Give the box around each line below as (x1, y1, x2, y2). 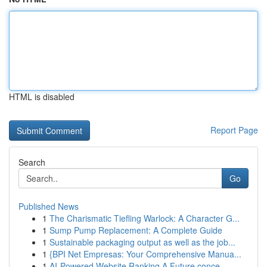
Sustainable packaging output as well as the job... (49, 236, 235, 248)
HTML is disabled (9, 91, 74, 103)
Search (18, 156, 45, 168)
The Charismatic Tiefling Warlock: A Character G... (49, 212, 240, 224)
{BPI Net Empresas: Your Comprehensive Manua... (49, 248, 241, 260)
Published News (18, 200, 79, 212)
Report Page (210, 124, 258, 136)
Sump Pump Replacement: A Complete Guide (49, 224, 222, 236)
